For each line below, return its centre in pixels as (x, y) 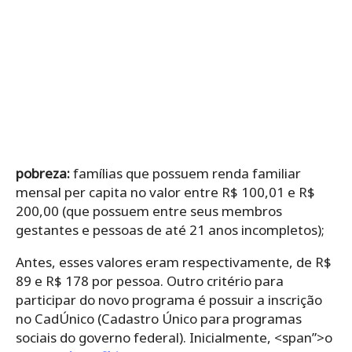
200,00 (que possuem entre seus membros (149, 211)
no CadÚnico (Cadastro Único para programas (159, 319)
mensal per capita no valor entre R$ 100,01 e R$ (165, 192)
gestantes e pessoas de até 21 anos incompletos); (170, 230)
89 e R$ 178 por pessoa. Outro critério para (150, 281)
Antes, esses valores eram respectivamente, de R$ (174, 262)
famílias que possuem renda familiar (187, 174)
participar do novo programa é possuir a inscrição (169, 300)
